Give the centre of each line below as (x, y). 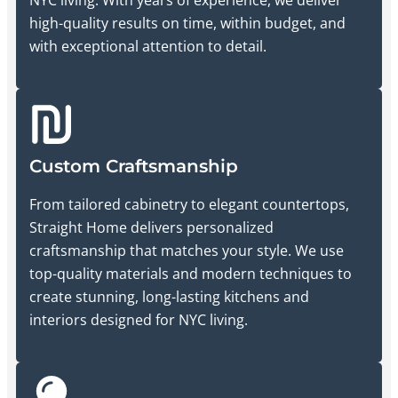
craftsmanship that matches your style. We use (187, 250)
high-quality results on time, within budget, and (187, 23)
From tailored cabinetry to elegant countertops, (189, 204)
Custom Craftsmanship (134, 165)
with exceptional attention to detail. (148, 46)
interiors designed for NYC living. (139, 319)
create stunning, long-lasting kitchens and (169, 296)
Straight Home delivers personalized (151, 227)
